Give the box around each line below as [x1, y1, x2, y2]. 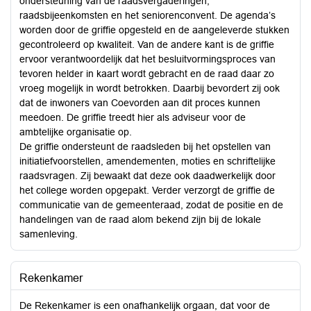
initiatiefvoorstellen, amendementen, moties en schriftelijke [19, 155, 276, 167]
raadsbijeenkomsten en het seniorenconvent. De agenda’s [19, 10, 276, 21]
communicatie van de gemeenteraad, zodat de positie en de [19, 199, 283, 210]
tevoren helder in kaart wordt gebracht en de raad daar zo [19, 68, 274, 79]
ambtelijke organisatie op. [19, 126, 132, 137]
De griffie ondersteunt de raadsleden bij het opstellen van [19, 141, 271, 152]
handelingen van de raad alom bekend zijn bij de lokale [19, 214, 261, 225]
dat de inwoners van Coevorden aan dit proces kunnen [19, 97, 260, 108]
